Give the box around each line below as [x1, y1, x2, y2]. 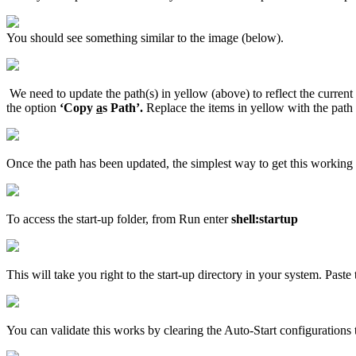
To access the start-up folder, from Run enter [6, 212, 231, 226]
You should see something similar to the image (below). [6, 31, 284, 45]
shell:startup [231, 212, 298, 226]
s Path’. [103, 101, 146, 115]
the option [6, 101, 60, 115]
